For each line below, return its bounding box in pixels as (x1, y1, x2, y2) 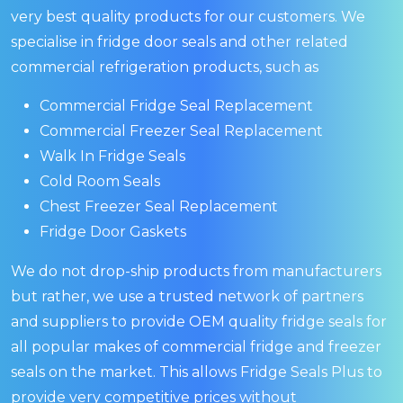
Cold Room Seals (40, 172, 160, 190)
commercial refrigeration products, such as (11, 58, 318, 76)
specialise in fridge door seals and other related (11, 32, 348, 50)
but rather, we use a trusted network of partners (11, 287, 363, 305)
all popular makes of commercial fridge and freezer (11, 337, 381, 355)
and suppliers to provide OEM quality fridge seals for (11, 312, 387, 330)
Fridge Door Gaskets (40, 222, 186, 240)
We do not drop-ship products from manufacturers (11, 262, 381, 280)
